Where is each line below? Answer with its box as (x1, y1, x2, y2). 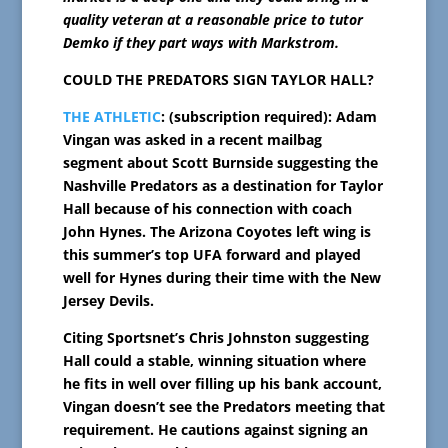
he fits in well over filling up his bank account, (62, 374, 382, 394)
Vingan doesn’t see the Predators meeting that (62, 397, 385, 417)
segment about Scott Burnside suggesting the (62, 153, 378, 173)
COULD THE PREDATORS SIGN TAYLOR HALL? (62, 70, 374, 90)
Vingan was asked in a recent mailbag (62, 130, 322, 150)
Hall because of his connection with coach (62, 199, 352, 219)
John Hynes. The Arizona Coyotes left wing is (62, 222, 371, 242)
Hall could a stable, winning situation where (62, 351, 366, 371)
